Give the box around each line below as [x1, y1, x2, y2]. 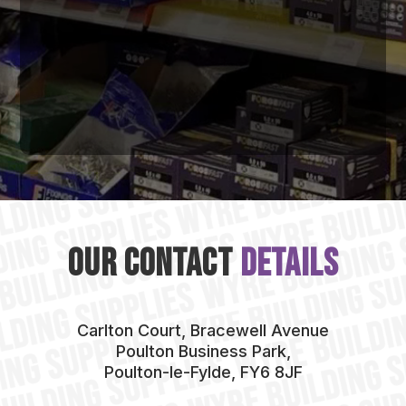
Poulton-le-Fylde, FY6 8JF [103, 362, 303, 382]
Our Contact [67, 241, 240, 287]
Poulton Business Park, [115, 342, 291, 361]
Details [239, 241, 339, 287]
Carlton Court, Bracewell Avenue [77, 321, 329, 340]
